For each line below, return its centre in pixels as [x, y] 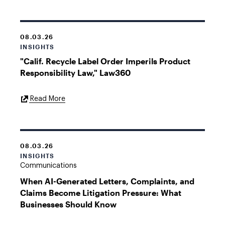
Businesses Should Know [68, 204]
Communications [48, 166]
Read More [47, 99]
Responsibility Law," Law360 [75, 73]
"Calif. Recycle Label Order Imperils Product [105, 61]
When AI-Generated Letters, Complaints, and [107, 181]
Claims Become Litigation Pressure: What [101, 193]
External [78, 98]
